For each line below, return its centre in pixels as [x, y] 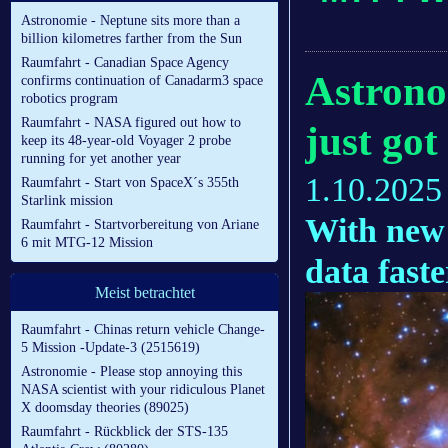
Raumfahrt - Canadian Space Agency [125, 63]
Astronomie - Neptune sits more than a [130, 21]
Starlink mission [67, 201]
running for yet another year [101, 159]
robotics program [69, 99]
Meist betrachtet [144, 293]
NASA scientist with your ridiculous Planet [143, 390]
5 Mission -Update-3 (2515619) [110, 348]
